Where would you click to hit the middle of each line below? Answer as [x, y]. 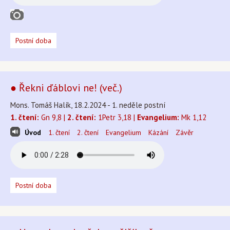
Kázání [158, 132]
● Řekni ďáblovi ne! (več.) [66, 88]
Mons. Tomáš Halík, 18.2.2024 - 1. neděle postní [88, 105]
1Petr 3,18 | [117, 117]
